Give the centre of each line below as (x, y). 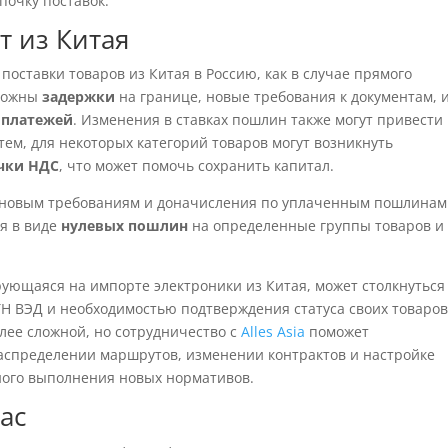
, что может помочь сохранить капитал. (197, 165)
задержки (79, 96)
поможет (337, 331)
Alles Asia (273, 331)
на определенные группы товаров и (316, 225)
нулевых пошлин (125, 225)
